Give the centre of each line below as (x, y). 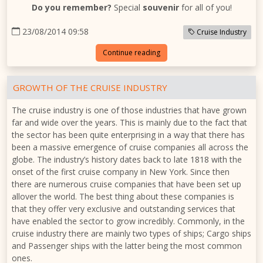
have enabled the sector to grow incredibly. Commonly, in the (128, 221)
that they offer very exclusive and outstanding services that (124, 208)
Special (127, 7)
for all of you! (205, 7)
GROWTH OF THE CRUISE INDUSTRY (90, 87)
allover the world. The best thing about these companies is (123, 196)
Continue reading (131, 52)
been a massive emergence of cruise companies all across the (130, 147)
